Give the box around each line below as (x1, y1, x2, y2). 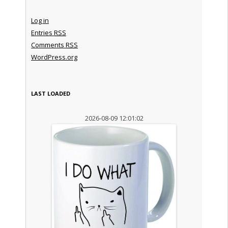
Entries (31, 27, 54, 37)
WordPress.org (31, 52, 77, 62)
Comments (31, 40, 66, 49)
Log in (31, 15, 49, 25)
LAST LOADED (31, 89, 70, 97)
